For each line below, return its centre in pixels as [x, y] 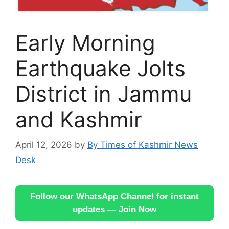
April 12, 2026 [44, 144]
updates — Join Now [114, 209]
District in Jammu [104, 94]
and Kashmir [79, 120]
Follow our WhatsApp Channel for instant [114, 196]
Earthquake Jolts [100, 68]
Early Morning [85, 43]
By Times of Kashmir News [143, 144]
